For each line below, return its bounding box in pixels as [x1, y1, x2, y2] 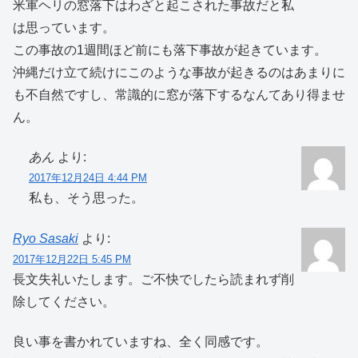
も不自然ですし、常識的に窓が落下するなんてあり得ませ [13, 87, 345, 101]
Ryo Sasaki [13, 231, 78, 245]
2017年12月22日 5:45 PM [13, 253, 131, 265]
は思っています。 [13, 20, 115, 34]
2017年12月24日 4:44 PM [29, 172, 147, 185]
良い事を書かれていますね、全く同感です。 [13, 335, 268, 349]
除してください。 [13, 294, 115, 308]
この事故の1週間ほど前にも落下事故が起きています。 [13, 42, 327, 57]
